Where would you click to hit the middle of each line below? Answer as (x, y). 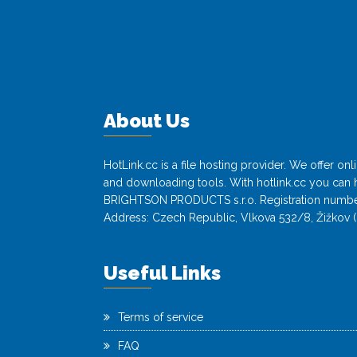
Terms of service (161, 317)
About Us (147, 121)
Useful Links (162, 273)
